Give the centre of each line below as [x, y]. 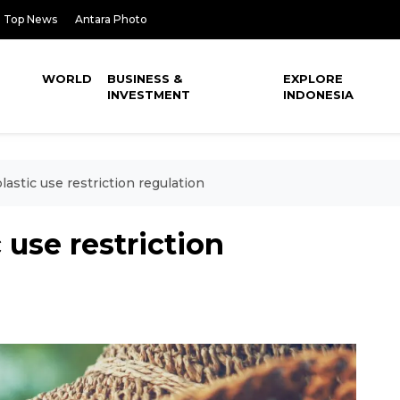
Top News [30, 19]
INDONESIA [319, 95]
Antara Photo [111, 19]
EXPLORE [313, 79]
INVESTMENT [149, 95]
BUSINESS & [145, 79]
